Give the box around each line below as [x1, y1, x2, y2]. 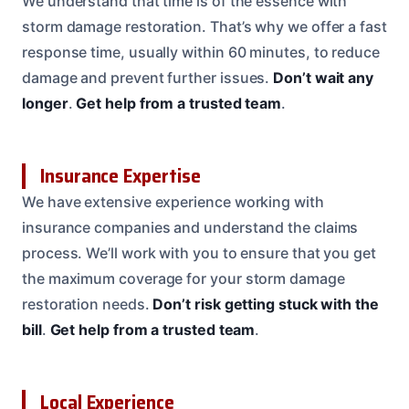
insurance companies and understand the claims [22, 218, 359, 237]
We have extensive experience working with [22, 193, 324, 212]
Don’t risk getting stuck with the [152, 295, 379, 314]
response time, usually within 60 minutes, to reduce [22, 43, 380, 62]
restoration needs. [22, 295, 153, 314]
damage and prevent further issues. [22, 68, 274, 88]
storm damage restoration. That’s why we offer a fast [22, 17, 387, 37]
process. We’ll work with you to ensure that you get [22, 244, 376, 263]
